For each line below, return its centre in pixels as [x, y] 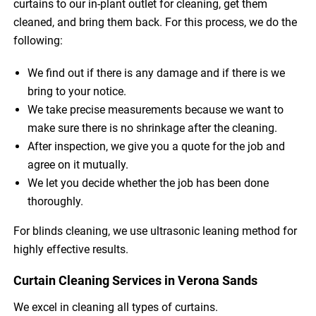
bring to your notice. [77, 91]
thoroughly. [56, 201]
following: [38, 40]
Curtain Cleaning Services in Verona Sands [136, 280]
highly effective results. [71, 249]
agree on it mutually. [78, 164]
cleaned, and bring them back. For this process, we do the [156, 22]
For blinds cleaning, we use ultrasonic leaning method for [156, 231]
